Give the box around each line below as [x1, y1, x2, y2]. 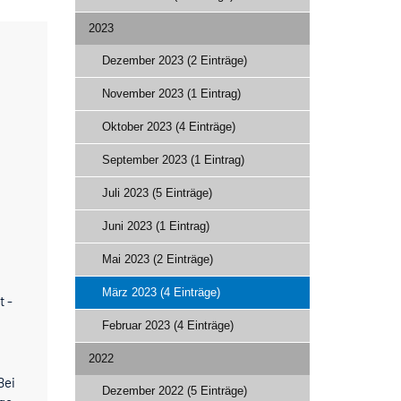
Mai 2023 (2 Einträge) [101, 252, 213, 266]
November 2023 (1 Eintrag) [101, 86, 241, 100]
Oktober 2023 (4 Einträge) [101, 119, 235, 133]
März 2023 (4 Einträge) [101, 285, 220, 299]
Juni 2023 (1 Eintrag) [101, 218, 209, 233]
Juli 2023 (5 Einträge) [101, 185, 212, 200]
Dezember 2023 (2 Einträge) [101, 53, 247, 67]
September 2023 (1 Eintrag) [101, 152, 244, 166]
